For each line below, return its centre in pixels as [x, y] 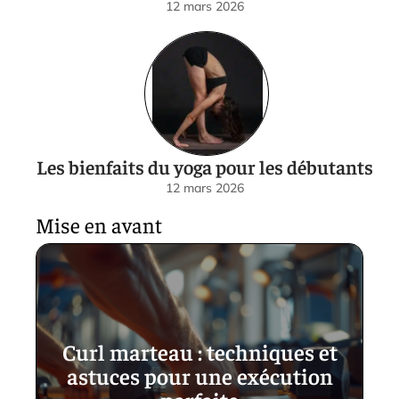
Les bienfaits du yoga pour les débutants [205, 166]
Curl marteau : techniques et [199, 352]
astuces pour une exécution [199, 376]
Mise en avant [99, 224]
